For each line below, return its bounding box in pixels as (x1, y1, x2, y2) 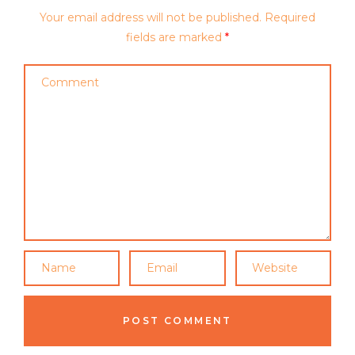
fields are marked (126, 29, 225, 44)
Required (265, 10, 315, 25)
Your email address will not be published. (40, 10, 261, 25)
